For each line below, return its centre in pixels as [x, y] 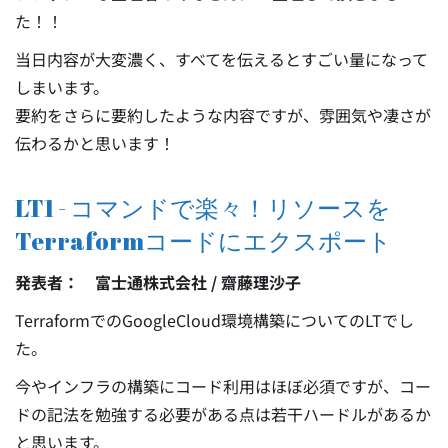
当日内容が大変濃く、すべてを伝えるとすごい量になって [221, 59]
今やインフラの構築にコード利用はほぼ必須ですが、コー [223, 386]
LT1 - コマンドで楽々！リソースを [203, 208]
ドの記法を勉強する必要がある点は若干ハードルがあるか [223, 414]
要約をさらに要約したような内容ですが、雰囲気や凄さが [223, 115]
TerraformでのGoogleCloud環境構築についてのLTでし [214, 320]
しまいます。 [62, 87]
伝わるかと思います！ [95, 143]
